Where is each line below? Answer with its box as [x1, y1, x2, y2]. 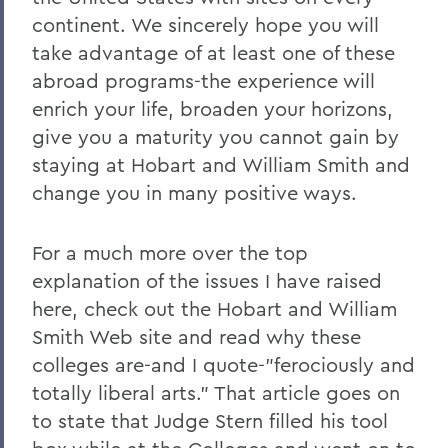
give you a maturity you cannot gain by [32, 124, 399, 149]
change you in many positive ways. [32, 180, 357, 205]
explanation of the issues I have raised [32, 268, 382, 293]
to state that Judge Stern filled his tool [32, 408, 388, 433]
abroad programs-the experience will [32, 68, 375, 93]
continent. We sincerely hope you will [32, 12, 379, 37]
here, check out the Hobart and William [32, 296, 397, 321]
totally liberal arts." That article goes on [32, 380, 400, 405]
